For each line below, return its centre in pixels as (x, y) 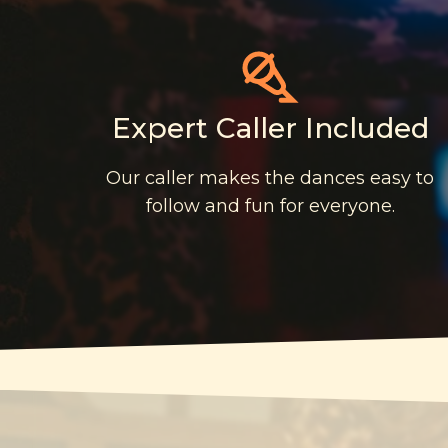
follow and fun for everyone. (270, 205)
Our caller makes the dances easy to (270, 177)
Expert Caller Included (270, 127)
